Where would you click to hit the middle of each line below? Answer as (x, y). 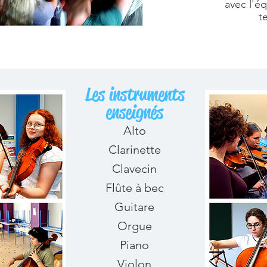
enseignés (135, 112)
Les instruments (135, 94)
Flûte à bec (134, 188)
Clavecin (134, 169)
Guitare (134, 207)
